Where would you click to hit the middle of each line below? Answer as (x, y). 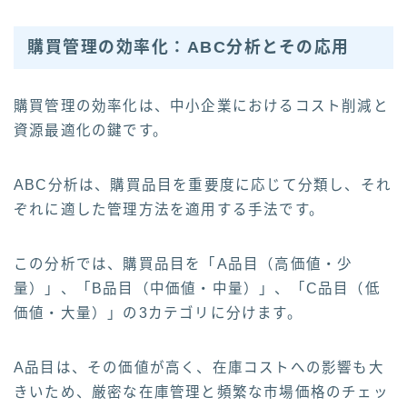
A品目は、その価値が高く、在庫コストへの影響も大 (199, 367)
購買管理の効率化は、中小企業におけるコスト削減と (201, 105)
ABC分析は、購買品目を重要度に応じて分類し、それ (203, 184)
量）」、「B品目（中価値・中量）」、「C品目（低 (197, 288)
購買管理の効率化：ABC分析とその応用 (189, 47)
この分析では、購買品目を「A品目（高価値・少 (184, 263)
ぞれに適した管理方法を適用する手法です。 (169, 209)
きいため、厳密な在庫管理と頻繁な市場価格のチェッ (201, 392)
